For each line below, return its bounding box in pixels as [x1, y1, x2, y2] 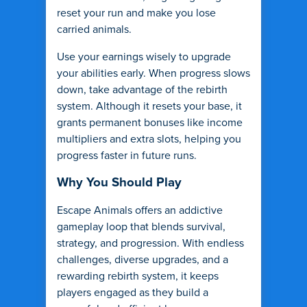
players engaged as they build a [57, 287, 208, 298]
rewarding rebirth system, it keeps [57, 271, 219, 282]
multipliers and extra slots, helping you [57, 134, 241, 145]
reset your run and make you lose [57, 8, 216, 19]
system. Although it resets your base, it [57, 101, 242, 112]
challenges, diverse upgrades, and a [57, 254, 228, 265]
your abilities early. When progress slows [57, 68, 250, 79]
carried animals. [57, 24, 132, 35]
